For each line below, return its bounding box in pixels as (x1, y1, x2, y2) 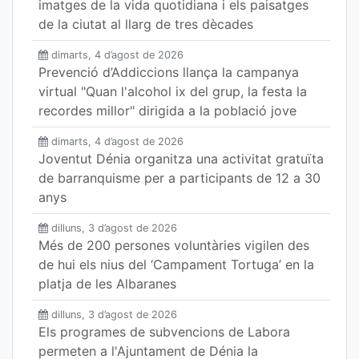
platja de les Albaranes (38, 276, 176, 292)
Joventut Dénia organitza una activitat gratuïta (38, 151, 324, 167)
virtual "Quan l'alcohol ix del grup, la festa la (38, 83, 307, 99)
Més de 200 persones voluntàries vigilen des (38, 237, 309, 253)
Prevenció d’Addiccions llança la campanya (38, 64, 299, 80)
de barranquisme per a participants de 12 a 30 (38, 170, 321, 186)
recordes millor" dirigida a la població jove (38, 103, 296, 119)
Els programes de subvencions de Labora (38, 324, 290, 340)
